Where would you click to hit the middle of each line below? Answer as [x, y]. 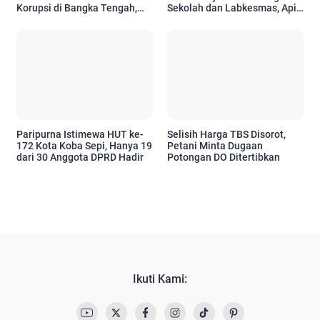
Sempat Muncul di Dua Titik [229, 19]
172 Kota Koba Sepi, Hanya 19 [84, 146]
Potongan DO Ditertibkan [224, 157]
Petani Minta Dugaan [215, 146]
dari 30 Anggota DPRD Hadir [80, 157]
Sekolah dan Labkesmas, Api [232, 7]
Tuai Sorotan [46, 19]
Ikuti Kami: [160, 279]
